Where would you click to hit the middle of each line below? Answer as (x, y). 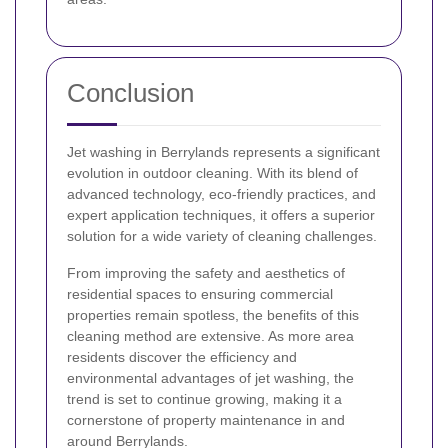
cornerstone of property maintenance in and (206, 419)
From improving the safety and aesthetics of (206, 272)
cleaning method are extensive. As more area (210, 335)
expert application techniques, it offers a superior (221, 214)
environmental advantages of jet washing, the (210, 377)
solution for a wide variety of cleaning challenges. (222, 235)
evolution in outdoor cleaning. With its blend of (212, 172)
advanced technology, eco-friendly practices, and (221, 193)
